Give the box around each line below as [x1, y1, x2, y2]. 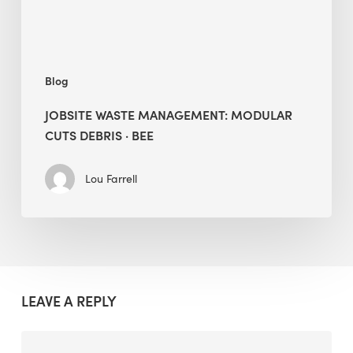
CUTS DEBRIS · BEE [44, 126, 154, 144]
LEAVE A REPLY [20, 291, 117, 311]
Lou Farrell [84, 171, 137, 187]
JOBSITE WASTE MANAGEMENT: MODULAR [44, 106, 292, 124]
